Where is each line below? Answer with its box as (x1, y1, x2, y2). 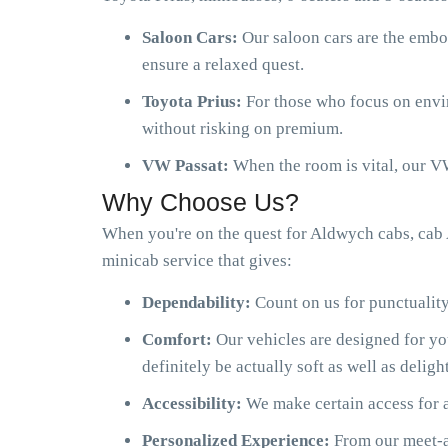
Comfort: (142, 330, 216, 349)
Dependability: (142, 293, 255, 312)
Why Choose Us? (102, 188, 299, 216)
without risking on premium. (142, 119, 343, 138)
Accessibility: (142, 394, 246, 413)
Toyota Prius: (142, 92, 246, 111)
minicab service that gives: (102, 251, 292, 270)
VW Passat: (142, 156, 233, 175)
